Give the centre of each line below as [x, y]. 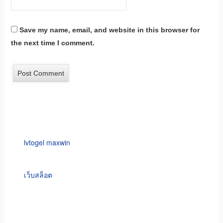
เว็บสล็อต [38, 175]
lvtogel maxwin [47, 143]
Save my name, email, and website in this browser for [109, 30]
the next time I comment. [53, 43]
